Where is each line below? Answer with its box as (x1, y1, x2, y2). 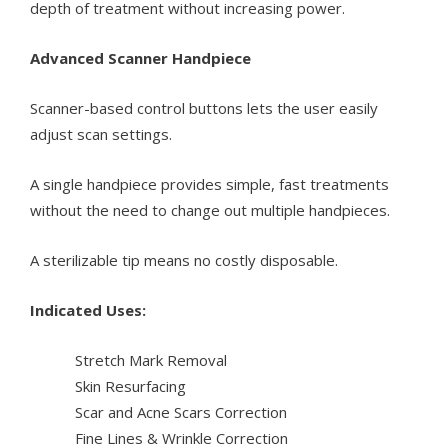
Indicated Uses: (30, 300, 146, 321)
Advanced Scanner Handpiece (30, 48, 251, 69)
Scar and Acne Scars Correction (75, 402, 287, 423)
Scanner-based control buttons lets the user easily (30, 98, 378, 119)
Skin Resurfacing (75, 376, 186, 397)
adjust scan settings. (30, 124, 172, 145)
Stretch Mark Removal (75, 350, 227, 371)
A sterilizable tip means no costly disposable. (30, 250, 338, 271)
